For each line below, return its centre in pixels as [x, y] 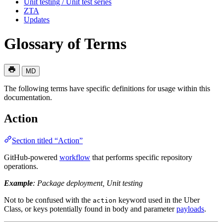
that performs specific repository [141, 157]
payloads [190, 209]
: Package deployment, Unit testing [88, 183]
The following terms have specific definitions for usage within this [107, 88]
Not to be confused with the [48, 200]
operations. [21, 166]
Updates [37, 19]
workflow [75, 157]
